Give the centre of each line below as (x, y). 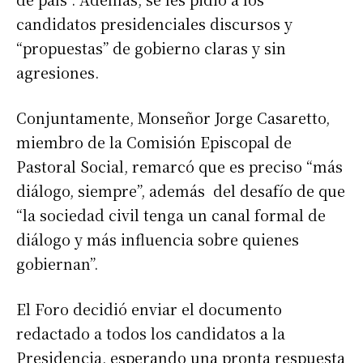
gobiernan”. (57, 263)
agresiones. (58, 72)
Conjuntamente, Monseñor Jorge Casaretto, (173, 117)
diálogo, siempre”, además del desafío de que (181, 190)
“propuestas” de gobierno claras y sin (151, 47)
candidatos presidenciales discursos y (154, 23)
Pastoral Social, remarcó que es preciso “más (179, 166)
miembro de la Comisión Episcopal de (154, 141)
